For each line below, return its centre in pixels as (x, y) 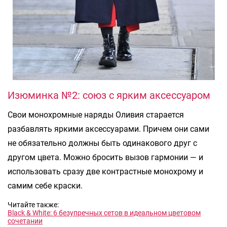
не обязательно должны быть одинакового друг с (102, 143)
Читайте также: (33, 204)
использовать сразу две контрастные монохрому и (105, 171)
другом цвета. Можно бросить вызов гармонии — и (105, 157)
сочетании (25, 221)
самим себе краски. (45, 185)
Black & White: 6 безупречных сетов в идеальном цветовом (104, 213)
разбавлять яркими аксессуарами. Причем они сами (108, 129)
